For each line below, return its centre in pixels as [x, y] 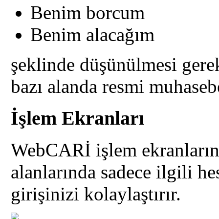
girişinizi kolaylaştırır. [96, 194]
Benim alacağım [93, 35]
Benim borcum [88, 13]
